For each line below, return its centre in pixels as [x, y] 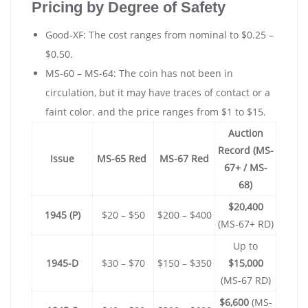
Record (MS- [245, 151]
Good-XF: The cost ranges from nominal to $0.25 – [159, 35]
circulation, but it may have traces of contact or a [158, 93]
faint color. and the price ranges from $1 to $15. [156, 112]
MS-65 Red [123, 159]
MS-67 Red [184, 159]
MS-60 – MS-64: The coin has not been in [139, 74]
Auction [245, 133]
